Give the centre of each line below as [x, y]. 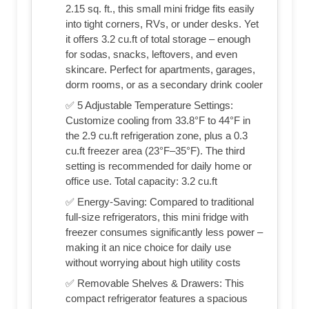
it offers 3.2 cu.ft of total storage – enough [158, 39]
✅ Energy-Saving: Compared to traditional [160, 201]
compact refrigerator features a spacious [157, 298]
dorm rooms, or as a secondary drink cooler [164, 84]
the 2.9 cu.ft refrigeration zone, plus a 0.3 [157, 135]
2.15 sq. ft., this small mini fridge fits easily [160, 8]
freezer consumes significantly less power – [164, 232]
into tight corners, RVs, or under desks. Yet [162, 23]
